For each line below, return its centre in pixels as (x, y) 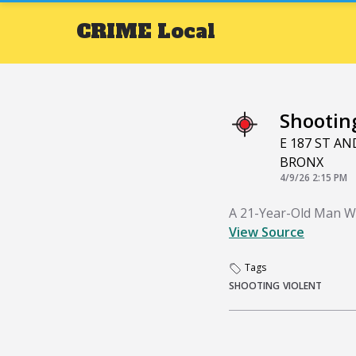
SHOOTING (254, 286)
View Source (267, 232)
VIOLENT (302, 286)
